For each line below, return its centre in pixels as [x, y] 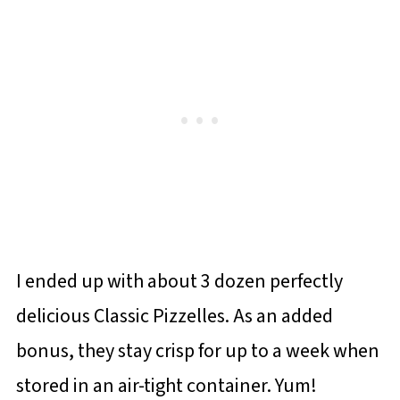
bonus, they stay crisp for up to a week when [197, 350]
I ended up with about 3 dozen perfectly [179, 281]
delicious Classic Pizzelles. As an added [174, 316]
